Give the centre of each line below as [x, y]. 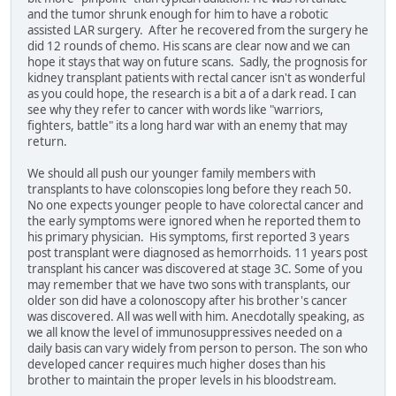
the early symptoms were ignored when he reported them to [194, 221]
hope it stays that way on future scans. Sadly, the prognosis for [198, 62]
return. [47, 142]
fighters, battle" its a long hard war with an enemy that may [187, 126]
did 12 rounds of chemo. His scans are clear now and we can [189, 46]
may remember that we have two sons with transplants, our [189, 285]
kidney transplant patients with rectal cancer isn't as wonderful [196, 78]
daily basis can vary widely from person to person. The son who [198, 349]
